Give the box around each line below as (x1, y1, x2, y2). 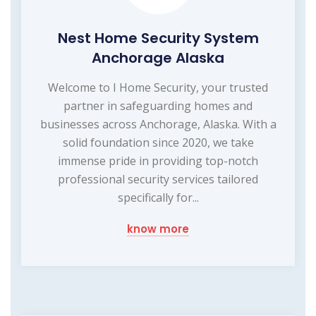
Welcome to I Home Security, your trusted (48, 79, 268, 95)
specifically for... (117, 189, 199, 205)
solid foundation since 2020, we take (62, 134, 254, 150)
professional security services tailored (58, 171, 258, 187)
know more (127, 221, 189, 236)
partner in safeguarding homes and (63, 97, 253, 114)
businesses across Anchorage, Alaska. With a (39, 116, 276, 132)
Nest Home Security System (57, 28, 259, 48)
